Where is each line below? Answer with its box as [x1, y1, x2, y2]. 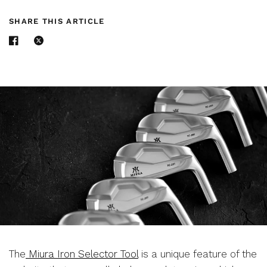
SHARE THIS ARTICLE [9, 17, 105, 26]
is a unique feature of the [138, 247, 257, 260]
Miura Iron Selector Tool [26, 247, 138, 260]
